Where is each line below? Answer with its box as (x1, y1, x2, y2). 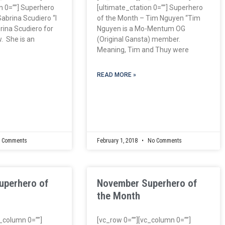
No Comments (146, 137, 182, 144)
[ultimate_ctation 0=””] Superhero (96, 3, 203, 12)
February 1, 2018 (96, 137, 139, 144)
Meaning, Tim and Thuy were (96, 45, 189, 54)
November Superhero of (96, 177, 197, 189)
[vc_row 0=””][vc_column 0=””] (96, 215, 191, 224)
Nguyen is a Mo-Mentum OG (96, 24, 185, 33)
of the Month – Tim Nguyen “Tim (96, 14, 200, 22)
